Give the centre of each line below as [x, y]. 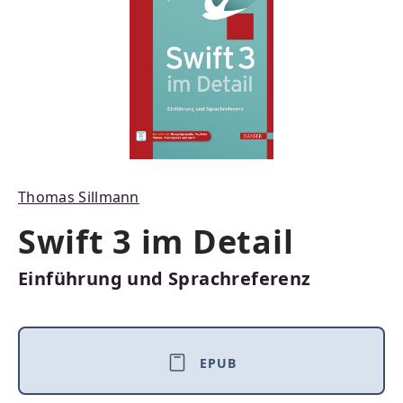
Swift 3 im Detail [156, 242]
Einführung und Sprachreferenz [165, 278]
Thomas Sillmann [79, 197]
